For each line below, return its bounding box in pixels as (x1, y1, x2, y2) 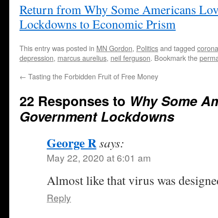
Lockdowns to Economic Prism (19, 16, 176, 32)
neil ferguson (110, 53, 150, 63)
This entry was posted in (19, 43, 96, 53)
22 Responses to (19, 91, 129, 110)
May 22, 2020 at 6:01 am (47, 151, 151, 164)
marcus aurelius (57, 53, 107, 63)
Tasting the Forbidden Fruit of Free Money (26, 71, 158, 81)
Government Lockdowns (19, 107, 174, 126)
